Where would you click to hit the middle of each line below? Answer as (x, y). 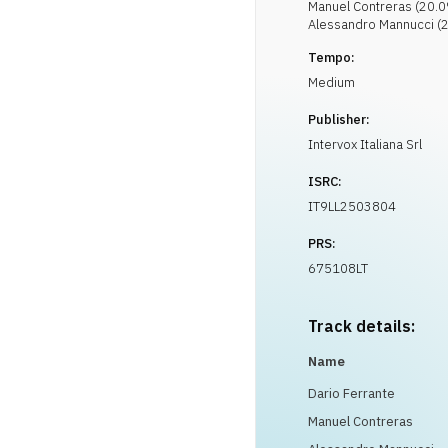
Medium (331, 82)
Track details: (361, 326)
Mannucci (406, 24)
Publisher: (339, 119)
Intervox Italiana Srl (365, 144)
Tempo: (331, 57)
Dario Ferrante (351, 393)
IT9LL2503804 (352, 206)
